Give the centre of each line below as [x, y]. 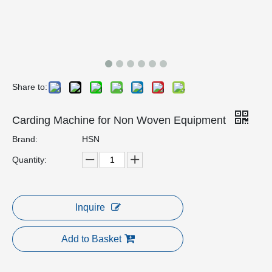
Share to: [30, 87]
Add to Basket [91, 239]
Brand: [25, 139]
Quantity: [29, 159]
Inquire [90, 207]
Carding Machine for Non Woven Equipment [121, 120]
